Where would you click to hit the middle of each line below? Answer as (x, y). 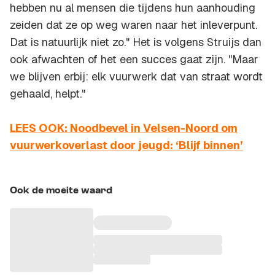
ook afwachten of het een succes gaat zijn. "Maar (134, 60)
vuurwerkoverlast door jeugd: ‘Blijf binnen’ (126, 145)
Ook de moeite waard (61, 191)
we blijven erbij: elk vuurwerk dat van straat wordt (136, 77)
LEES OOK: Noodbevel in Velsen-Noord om (124, 128)
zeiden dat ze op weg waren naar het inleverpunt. (134, 25)
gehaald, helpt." (48, 94)
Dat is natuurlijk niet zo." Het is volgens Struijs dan (136, 42)
